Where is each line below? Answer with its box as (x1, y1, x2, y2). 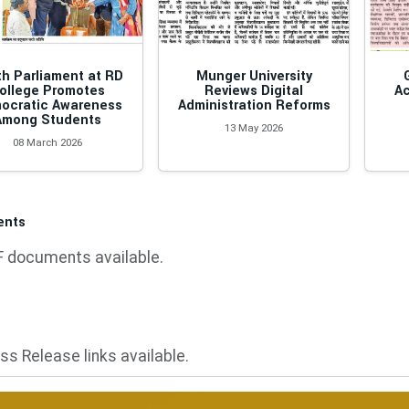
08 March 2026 (13, 136, 82, 149)
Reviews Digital (204, 81, 303, 100)
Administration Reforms (177, 96, 330, 115)
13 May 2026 (225, 121, 283, 134)
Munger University (195, 67, 312, 86)
